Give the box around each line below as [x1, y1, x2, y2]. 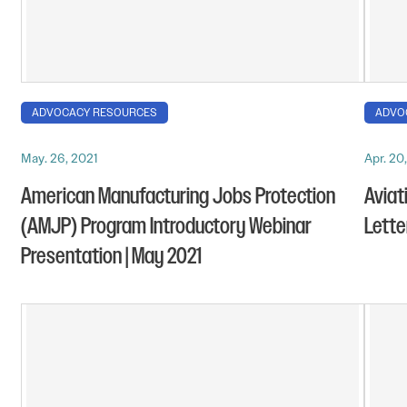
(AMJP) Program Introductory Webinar [21, 212, 312, 243]
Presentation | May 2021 [21, 242, 202, 273]
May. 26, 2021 [21, 150, 97, 167]
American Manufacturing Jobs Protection [21, 182, 335, 213]
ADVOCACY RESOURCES [32, 105, 157, 121]
